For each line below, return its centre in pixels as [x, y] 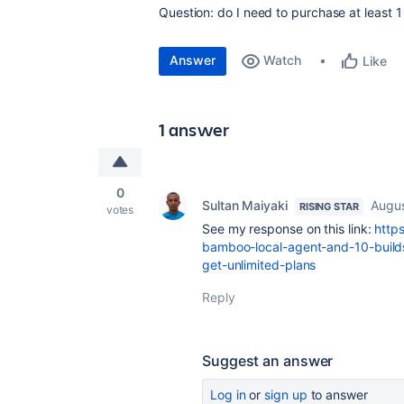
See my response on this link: [289, 229]
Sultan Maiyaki [245, 205]
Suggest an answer [268, 361]
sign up [286, 395]
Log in [228, 395]
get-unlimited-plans [259, 265]
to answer [337, 395]
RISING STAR [329, 207]
